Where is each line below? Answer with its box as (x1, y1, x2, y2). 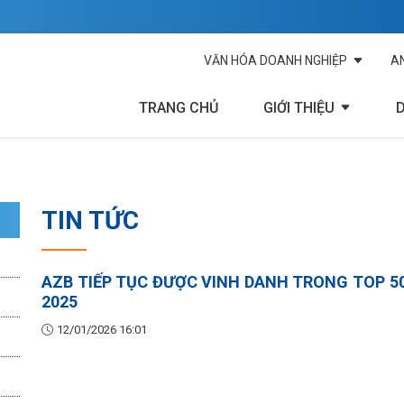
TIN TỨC (41, 206, 139, 235)
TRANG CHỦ (139, 99, 218, 116)
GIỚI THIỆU (263, 99, 335, 116)
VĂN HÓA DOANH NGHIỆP (204, 53, 347, 68)
